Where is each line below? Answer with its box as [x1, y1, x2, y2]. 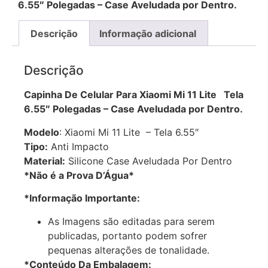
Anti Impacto [48, 140, 109, 153]
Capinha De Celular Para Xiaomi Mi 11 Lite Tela [24, 89, 243, 101]
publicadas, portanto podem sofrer [48, 229, 207, 242]
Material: [24, 154, 65, 167]
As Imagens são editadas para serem [48, 215, 215, 227]
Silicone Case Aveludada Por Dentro [65, 154, 232, 167]
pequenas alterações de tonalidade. [48, 243, 209, 256]
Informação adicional [99, 27, 196, 39]
